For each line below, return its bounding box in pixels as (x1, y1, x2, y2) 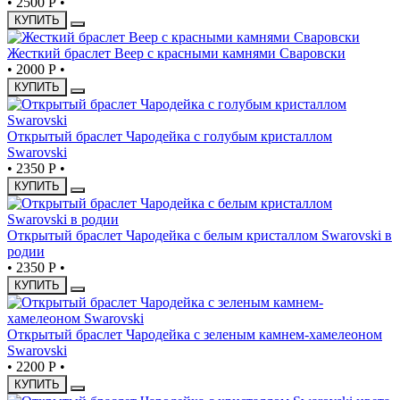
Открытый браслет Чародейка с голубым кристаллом (7, 128, 332, 144)
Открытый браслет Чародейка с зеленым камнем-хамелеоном (7, 326, 382, 342)
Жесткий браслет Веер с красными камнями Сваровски (7, 45, 346, 61)
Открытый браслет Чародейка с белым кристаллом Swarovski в (7, 227, 392, 243)
